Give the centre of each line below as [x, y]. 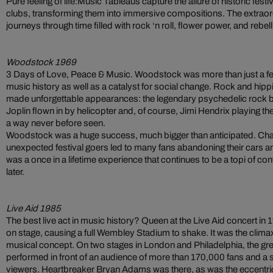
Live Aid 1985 [34, 208]
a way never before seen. [56, 123]
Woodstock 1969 [41, 62]
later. [15, 172]
